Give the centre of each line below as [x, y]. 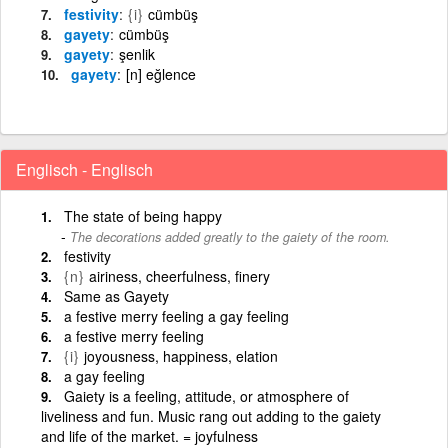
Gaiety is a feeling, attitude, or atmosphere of [206, 395]
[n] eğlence [161, 73]
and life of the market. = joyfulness [149, 435]
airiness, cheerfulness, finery [179, 275]
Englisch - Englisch [84, 169]
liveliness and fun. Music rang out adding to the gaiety [211, 415]
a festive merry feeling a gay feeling [176, 315]
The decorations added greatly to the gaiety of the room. [230, 236]
